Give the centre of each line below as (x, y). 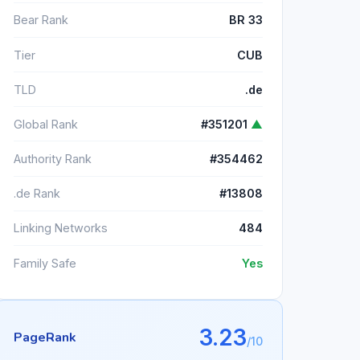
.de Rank (37, 194)
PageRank (45, 337)
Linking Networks (61, 228)
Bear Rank (41, 20)
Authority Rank (53, 159)
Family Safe (45, 263)
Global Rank (46, 124)
